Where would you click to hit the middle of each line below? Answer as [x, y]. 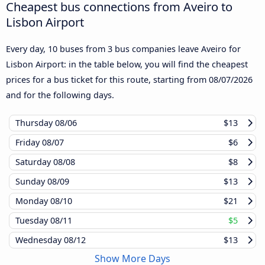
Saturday [34, 162]
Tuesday [33, 221]
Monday [33, 201]
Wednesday [40, 240]
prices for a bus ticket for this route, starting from [107, 80]
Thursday [35, 123]
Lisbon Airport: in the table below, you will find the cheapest [127, 64]
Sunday [31, 182]
